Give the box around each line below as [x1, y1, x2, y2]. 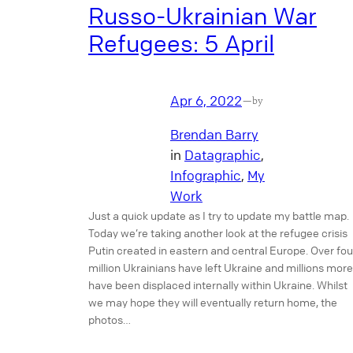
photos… [88, 311, 131, 326]
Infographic [170, 166, 241, 184]
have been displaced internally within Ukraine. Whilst [88, 277, 347, 292]
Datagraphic [184, 146, 261, 163]
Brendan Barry [170, 125, 258, 143]
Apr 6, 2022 [170, 91, 242, 109]
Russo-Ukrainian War [88, 2, 317, 31]
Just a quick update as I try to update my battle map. [88, 207, 349, 222]
